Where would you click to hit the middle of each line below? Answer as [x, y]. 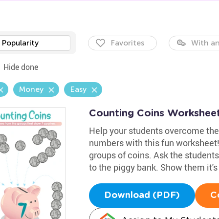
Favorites [127, 43]
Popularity [20, 43]
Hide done [21, 67]
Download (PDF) [142, 196]
